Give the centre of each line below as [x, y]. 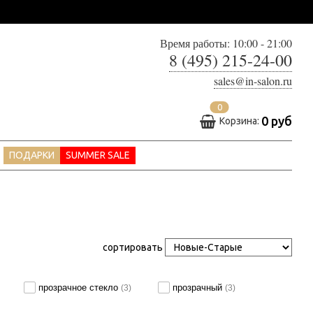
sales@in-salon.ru [253, 81]
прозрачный [199, 287]
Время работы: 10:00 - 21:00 [226, 43]
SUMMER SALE [98, 155]
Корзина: [240, 121]
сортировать [133, 248]
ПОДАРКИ [32, 155]
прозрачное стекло [80, 287]
